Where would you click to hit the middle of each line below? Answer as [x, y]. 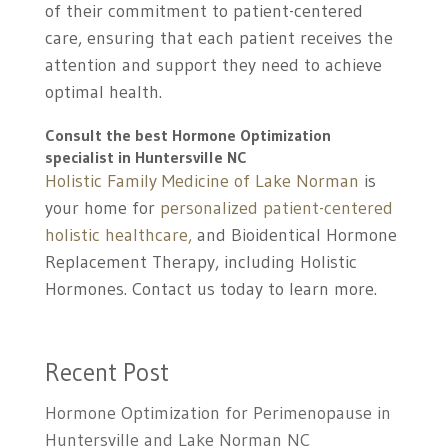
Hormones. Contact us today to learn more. [210, 289]
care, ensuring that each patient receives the [218, 38]
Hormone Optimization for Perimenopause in [217, 413]
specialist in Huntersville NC [145, 157]
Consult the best [108, 135]
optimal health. [103, 92]
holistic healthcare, [120, 235]
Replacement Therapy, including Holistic [200, 262]
